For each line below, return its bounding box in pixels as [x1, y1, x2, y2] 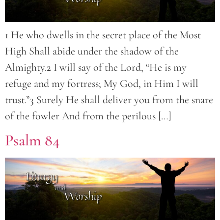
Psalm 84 [5, 131, 60, 150]
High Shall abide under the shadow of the [5, 44, 179, 57]
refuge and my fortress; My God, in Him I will [5, 77, 198, 90]
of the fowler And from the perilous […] [5, 109, 171, 122]
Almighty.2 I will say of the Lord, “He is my [5, 60, 187, 74]
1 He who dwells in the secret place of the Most [5, 28, 201, 41]
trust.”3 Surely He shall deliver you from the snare [5, 93, 213, 106]
